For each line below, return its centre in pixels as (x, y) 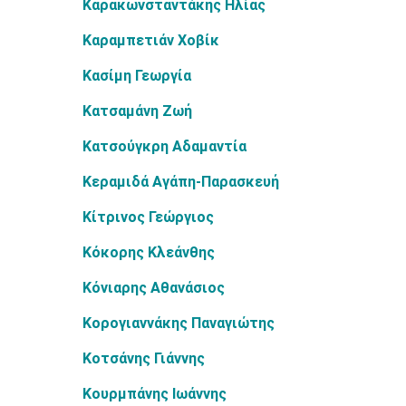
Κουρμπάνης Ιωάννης (155, 394)
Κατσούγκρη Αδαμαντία (164, 146)
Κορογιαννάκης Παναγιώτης (179, 323)
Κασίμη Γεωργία (137, 76)
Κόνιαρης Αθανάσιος (154, 288)
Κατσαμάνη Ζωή (137, 111)
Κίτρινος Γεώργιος (148, 217)
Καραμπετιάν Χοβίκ (151, 40)
